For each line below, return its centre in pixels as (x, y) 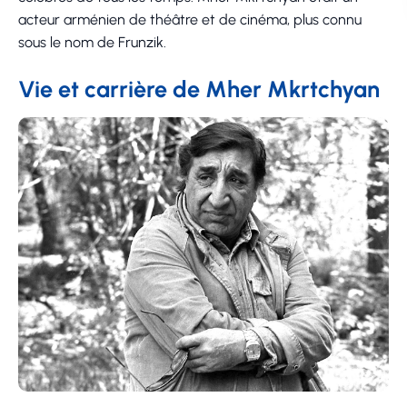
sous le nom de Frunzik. (92, 42)
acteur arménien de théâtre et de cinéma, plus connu (190, 20)
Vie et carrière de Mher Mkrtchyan (199, 89)
